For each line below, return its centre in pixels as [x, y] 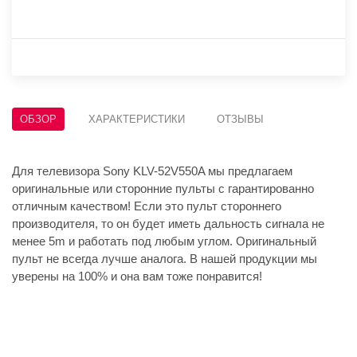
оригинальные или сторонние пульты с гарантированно [163, 189]
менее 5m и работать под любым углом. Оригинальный [164, 241]
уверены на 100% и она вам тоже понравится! [137, 277]
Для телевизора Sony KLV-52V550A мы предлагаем [152, 171]
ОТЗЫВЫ [240, 120]
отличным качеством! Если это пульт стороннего [147, 206]
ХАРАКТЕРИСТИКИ [137, 120]
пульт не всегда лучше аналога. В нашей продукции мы [165, 259]
